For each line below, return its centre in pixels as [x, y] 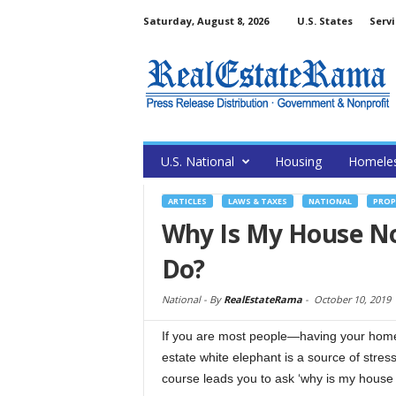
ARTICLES [187, 201]
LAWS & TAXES [257, 201]
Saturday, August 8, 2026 [206, 21]
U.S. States [324, 21]
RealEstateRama [263, 299]
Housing [298, 161]
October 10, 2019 [352, 299]
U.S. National [197, 161]
